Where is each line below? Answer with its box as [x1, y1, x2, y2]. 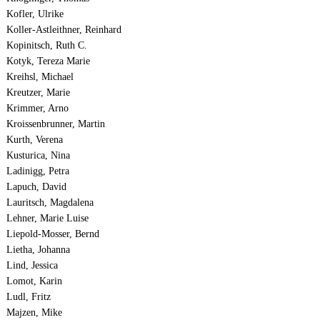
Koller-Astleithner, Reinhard [6, 24, 121, 36]
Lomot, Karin [6, 276, 62, 287]
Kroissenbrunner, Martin [6, 119, 105, 130]
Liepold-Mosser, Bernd [6, 229, 99, 240]
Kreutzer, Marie [6, 87, 70, 99]
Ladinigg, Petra [6, 166, 69, 177]
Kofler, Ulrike [6, 9, 64, 20]
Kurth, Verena [6, 134, 63, 146]
